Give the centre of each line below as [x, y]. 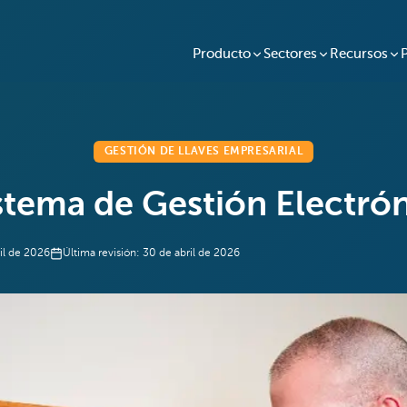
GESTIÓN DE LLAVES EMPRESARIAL [203, 152]
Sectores [290, 54]
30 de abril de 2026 [191, 253]
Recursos [359, 54]
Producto [222, 54]
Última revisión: [101, 253]
